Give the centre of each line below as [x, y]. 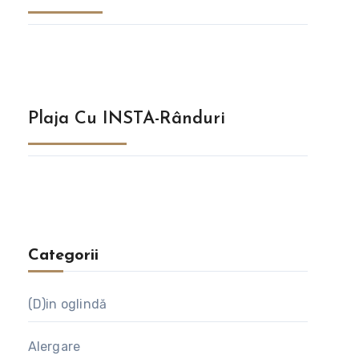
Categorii [63, 256]
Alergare [54, 347]
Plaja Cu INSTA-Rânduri [126, 119]
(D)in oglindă [67, 305]
